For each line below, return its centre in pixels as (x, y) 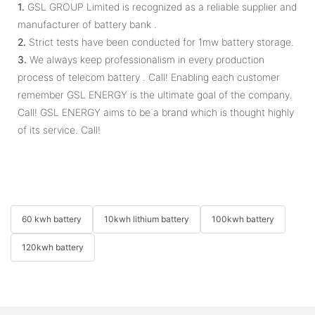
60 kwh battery (52, 219)
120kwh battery (53, 247)
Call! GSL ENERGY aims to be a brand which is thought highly (156, 112)
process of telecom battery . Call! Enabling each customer (149, 77)
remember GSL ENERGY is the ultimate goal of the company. (155, 94)
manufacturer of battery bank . (87, 24)
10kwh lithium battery (147, 219)
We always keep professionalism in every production (146, 59)
